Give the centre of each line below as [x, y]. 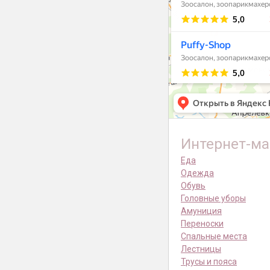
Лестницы [201, 249]
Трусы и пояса [209, 262]
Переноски [202, 224]
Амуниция [201, 211]
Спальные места [214, 237]
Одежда [197, 173]
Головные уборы [213, 199]
